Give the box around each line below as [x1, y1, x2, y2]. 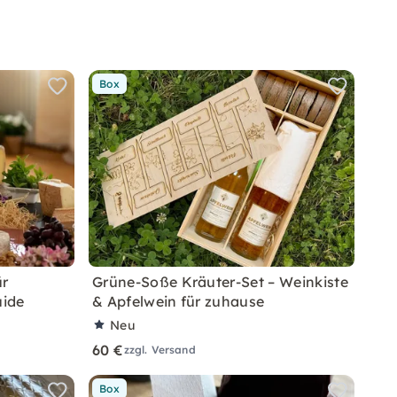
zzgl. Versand [123, 343, 196, 356]
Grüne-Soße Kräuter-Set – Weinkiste [92, 273, 348, 291]
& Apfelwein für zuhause [92, 292, 265, 310]
